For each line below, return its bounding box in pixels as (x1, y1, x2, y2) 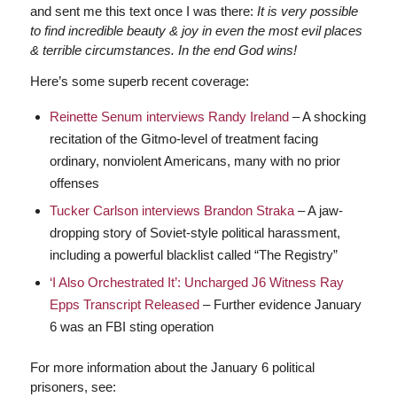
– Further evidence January (198, 296, 362, 312)
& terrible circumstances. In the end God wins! (29, 43, 297, 58)
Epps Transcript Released (49, 296, 199, 312)
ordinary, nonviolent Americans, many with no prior (49, 152, 340, 168)
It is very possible (256, 4, 358, 19)
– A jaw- (293, 202, 343, 218)
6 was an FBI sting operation (49, 318, 214, 334)
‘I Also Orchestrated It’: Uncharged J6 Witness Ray (49, 274, 344, 290)
